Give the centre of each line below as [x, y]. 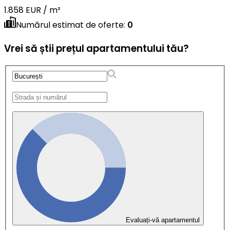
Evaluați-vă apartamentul [163, 220]
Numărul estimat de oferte [70, 25]
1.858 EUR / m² [32, 10]
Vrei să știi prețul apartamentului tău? [96, 48]
